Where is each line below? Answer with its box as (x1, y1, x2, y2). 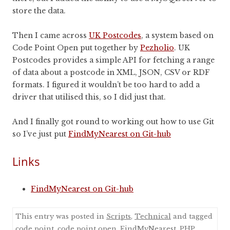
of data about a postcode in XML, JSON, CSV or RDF (12, 68, 210, 78)
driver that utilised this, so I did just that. (12, 92, 166, 102)
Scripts (106, 212, 131, 221)
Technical (135, 212, 171, 221)
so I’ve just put (12, 129, 68, 139)
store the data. (12, 6, 66, 16)
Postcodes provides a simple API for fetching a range (12, 55, 215, 65)
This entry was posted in (15, 212, 106, 221)
